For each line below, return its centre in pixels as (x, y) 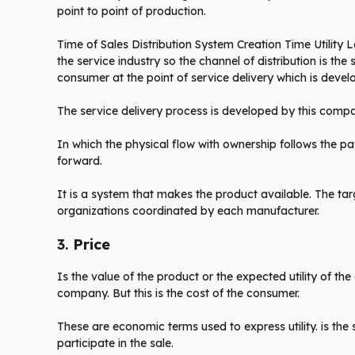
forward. (80, 161)
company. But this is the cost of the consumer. (178, 294)
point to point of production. (132, 11)
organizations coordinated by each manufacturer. (188, 211)
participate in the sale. (115, 344)
